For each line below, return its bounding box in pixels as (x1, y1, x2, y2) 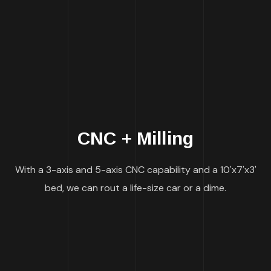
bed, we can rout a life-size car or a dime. (45, 181, 226, 194)
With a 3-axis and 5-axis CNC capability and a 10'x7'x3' (15, 163, 256, 176)
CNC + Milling (77, 128, 194, 148)
